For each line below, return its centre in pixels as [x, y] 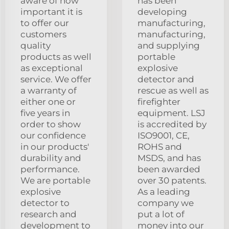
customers [43, 34]
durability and [51, 158]
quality [36, 45]
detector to [45, 203]
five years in [45, 113]
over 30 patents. [172, 180]
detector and [166, 79]
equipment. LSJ [171, 113]
